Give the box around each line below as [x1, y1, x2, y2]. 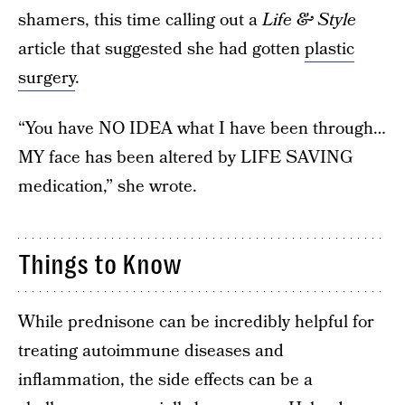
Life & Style [262, 7, 356, 33]
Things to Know [18, 249, 182, 280]
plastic [305, 36, 354, 61]
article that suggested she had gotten [18, 36, 305, 61]
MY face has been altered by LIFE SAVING [18, 145, 353, 170]
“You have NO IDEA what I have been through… [18, 116, 386, 141]
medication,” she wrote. [18, 174, 197, 199]
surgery [18, 65, 75, 90]
